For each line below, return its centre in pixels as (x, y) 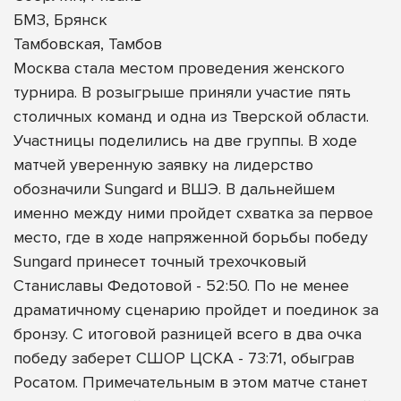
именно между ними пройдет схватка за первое (193, 213)
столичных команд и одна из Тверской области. (191, 116)
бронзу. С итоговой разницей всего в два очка (188, 333)
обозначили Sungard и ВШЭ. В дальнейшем (174, 188)
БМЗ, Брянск (60, 19)
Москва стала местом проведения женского (179, 68)
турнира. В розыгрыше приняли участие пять (182, 92)
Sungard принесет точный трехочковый (160, 261)
